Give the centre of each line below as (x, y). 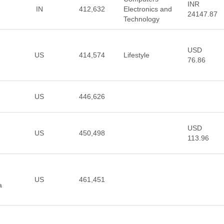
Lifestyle (136, 55)
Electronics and (147, 9)
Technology (141, 19)
